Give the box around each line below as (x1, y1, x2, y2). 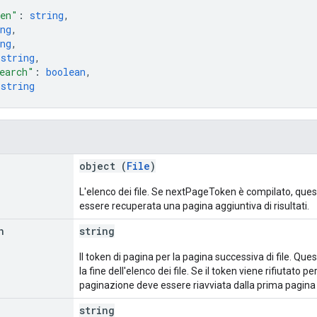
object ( (79, 158, 127, 173)
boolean (46, 64, 86, 79)
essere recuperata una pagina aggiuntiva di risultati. (79, 200, 309, 212)
